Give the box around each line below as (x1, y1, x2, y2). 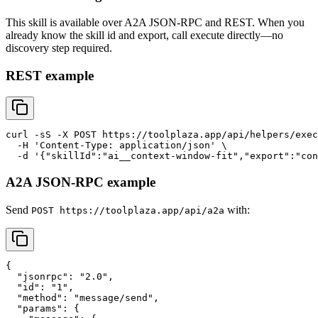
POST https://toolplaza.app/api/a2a (31, 204, 224, 216)
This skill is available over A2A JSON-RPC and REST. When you (6, 16, 305, 28)
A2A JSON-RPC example (6, 174, 155, 190)
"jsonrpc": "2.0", (6, 270, 114, 282)
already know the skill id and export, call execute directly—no (6, 28, 283, 41)
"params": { (6, 302, 79, 314)
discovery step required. (6, 41, 112, 54)
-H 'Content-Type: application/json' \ (6, 140, 227, 151)
